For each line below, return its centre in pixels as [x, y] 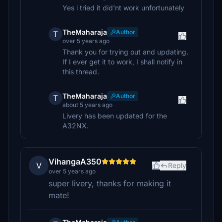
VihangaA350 [75, 162]
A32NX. [76, 126]
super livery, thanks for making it [110, 183]
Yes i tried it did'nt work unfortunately [123, 8]
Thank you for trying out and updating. [125, 52]
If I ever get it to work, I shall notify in [122, 62]
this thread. [81, 72]
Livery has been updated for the [115, 116]
